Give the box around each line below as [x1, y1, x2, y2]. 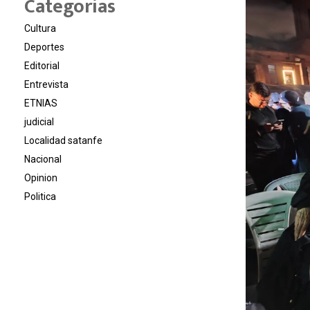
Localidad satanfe [24, 135, 102, 146]
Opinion [24, 172, 57, 183]
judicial [24, 116, 54, 127]
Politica [24, 191, 56, 202]
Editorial [24, 60, 60, 71]
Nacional [24, 154, 62, 165]
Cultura [24, 23, 56, 34]
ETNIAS [24, 98, 57, 109]
